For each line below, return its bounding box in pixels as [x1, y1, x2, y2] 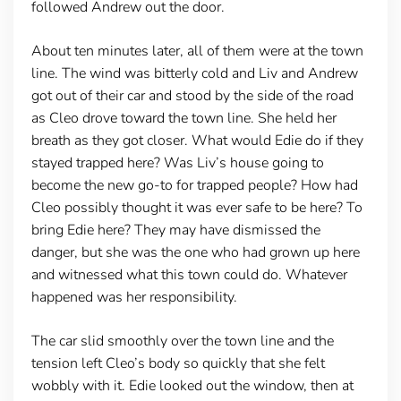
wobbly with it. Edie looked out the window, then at [30, 375, 354, 396]
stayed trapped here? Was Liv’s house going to [30, 152, 324, 173]
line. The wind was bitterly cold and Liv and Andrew [30, 63, 358, 83]
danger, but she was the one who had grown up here [30, 242, 360, 262]
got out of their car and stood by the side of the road [30, 85, 354, 106]
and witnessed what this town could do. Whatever [30, 264, 347, 285]
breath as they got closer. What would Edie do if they [30, 130, 363, 150]
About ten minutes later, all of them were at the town [30, 40, 363, 61]
